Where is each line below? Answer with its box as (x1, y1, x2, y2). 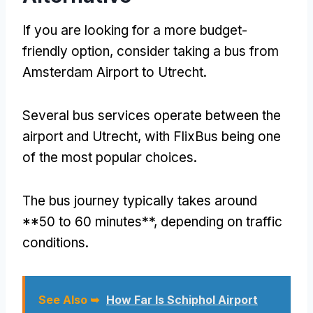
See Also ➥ (38, 292, 99, 307)
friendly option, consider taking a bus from (22, 43, 279, 59)
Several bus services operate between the (22, 107, 281, 124)
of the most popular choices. (22, 149, 197, 166)
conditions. (22, 234, 89, 251)
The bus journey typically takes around (22, 192, 257, 209)
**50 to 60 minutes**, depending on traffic (22, 213, 282, 230)
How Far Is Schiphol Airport (106, 292, 258, 307)
